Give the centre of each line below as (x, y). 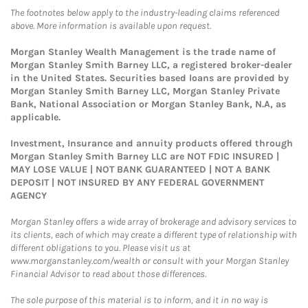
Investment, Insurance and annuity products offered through (152, 143)
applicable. (35, 117)
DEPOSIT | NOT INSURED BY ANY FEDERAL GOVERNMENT (137, 183)
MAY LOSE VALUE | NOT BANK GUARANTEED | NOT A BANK (140, 169)
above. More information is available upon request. (111, 26)
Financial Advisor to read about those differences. (108, 274)
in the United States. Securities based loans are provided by (150, 78)
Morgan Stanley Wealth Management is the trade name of (143, 52)
